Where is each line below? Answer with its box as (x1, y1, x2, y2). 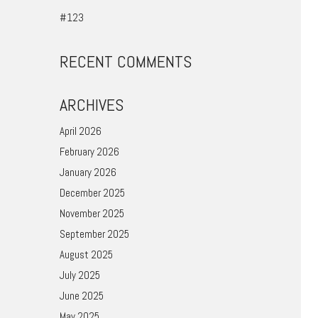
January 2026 (59, 165, 116, 179)
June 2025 (59, 289, 104, 302)
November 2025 (59, 207, 124, 220)
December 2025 (59, 186, 125, 199)
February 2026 (59, 145, 119, 158)
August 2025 (59, 248, 113, 261)
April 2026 (59, 124, 102, 138)
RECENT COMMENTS (59, 50, 192, 72)
